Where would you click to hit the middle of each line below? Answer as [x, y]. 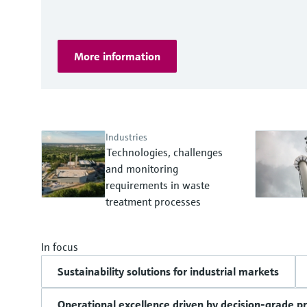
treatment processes [153, 201]
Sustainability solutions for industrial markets [168, 271]
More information [117, 56]
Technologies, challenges [164, 152]
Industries [126, 137]
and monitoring [142, 169]
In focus [60, 247]
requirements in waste [158, 185]
